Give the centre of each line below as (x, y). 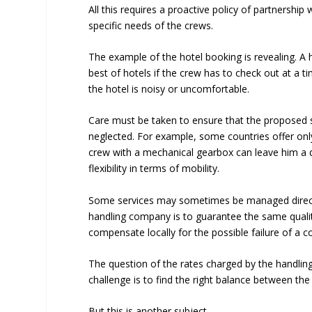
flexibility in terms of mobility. (154, 169)
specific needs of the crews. (151, 25)
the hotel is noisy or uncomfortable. (169, 88)
